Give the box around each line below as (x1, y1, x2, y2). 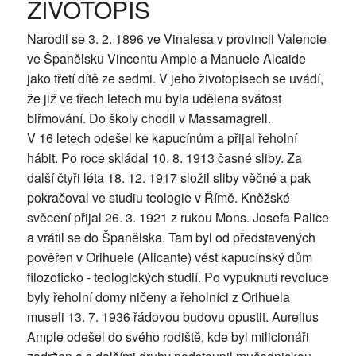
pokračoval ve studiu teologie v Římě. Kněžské (26, 188, 290, 207)
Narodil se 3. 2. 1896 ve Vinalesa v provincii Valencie (26, 29, 327, 48)
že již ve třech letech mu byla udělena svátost (26, 88, 281, 107)
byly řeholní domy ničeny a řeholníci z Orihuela (26, 287, 290, 306)
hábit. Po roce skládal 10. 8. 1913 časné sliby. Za (26, 148, 302, 167)
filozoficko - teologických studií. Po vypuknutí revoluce (26, 267, 329, 286)
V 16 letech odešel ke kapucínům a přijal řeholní (26, 128, 297, 147)
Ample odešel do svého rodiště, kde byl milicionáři (26, 327, 309, 346)
